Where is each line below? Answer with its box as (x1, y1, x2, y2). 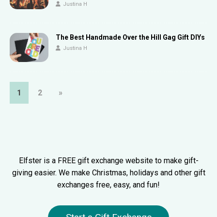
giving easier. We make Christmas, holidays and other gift (12, 168, 205, 178)
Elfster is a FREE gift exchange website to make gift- (18, 156, 199, 166)
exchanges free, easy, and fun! (57, 180, 160, 190)
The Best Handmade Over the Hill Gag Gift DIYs (56, 33, 205, 42)
